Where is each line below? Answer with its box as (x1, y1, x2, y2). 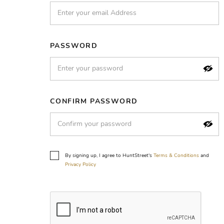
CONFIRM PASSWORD (50, 96, 138, 106)
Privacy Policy (65, 160, 96, 168)
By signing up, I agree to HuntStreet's (65, 151, 153, 159)
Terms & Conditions (153, 151, 199, 159)
